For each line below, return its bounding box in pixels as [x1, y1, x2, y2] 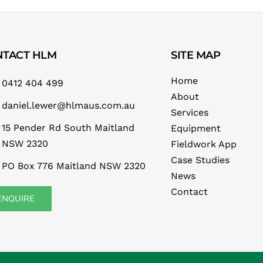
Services [171, 106, 209, 118]
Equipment [171, 122, 221, 134]
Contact [171, 186, 208, 197]
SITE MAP [171, 48, 221, 62]
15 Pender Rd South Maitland [2, 122, 135, 134]
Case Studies [171, 154, 230, 166]
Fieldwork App [171, 138, 237, 150]
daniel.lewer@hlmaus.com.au [2, 99, 136, 111]
